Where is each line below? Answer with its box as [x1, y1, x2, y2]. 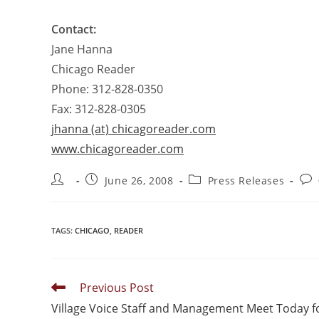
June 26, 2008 [104, 174, 174, 187]
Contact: [51, 21, 96, 37]
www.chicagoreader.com [51, 141, 184, 157]
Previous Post [80, 280, 154, 296]
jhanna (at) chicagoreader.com [51, 121, 216, 137]
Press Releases [207, 174, 285, 187]
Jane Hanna [51, 41, 113, 57]
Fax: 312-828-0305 [51, 101, 146, 117]
